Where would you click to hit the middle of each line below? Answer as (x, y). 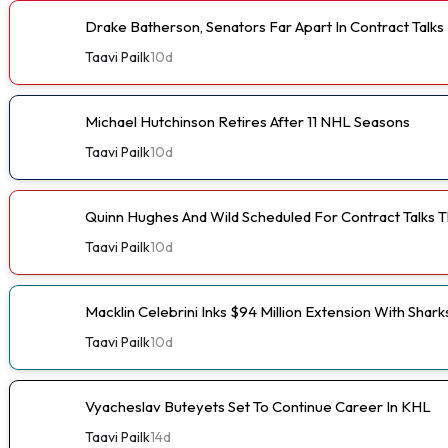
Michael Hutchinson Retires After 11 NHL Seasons (247, 121)
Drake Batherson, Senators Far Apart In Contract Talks (264, 26)
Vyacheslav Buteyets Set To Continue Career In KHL (258, 406)
